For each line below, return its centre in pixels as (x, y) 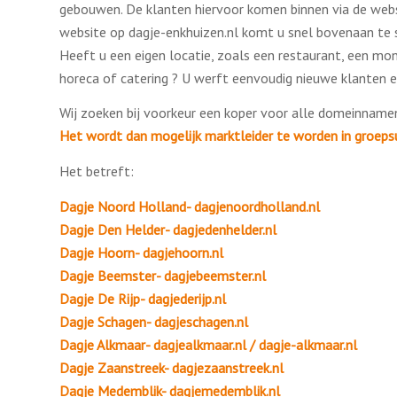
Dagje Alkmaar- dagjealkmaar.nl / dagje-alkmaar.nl (208, 344)
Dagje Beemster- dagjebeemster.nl (163, 275)
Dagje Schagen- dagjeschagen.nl (154, 321)
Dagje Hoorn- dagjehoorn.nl (141, 252)
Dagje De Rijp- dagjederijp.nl (143, 298)
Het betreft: (97, 171)
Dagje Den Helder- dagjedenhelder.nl (168, 229)
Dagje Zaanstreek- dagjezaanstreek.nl (171, 367)
